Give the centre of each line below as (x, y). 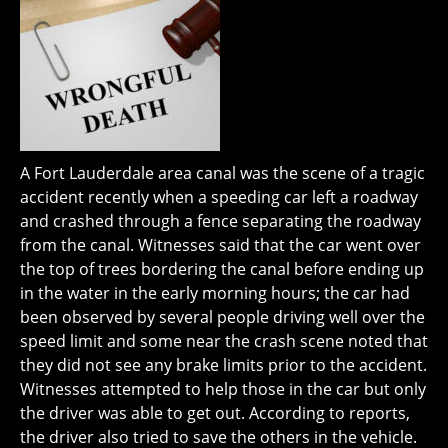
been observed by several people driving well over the (222, 317)
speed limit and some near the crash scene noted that (224, 341)
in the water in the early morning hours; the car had (215, 293)
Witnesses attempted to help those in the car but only (223, 389)
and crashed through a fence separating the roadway (220, 221)
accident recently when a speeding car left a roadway (219, 197)
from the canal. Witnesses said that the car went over (220, 245)
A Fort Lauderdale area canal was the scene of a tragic (222, 173)
